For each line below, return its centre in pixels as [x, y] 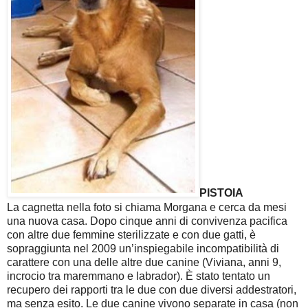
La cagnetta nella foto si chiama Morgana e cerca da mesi [147, 207]
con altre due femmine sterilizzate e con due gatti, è [131, 234]
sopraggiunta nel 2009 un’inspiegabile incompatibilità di [143, 248]
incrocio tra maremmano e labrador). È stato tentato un [139, 276]
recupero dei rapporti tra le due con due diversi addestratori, [152, 289]
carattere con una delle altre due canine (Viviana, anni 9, [144, 262]
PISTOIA [221, 193]
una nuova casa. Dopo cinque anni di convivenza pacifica [147, 221]
